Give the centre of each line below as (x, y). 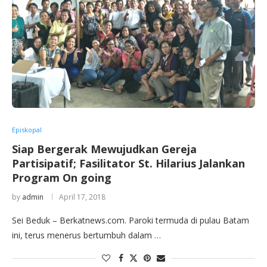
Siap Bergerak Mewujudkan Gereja (104, 149)
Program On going (62, 178)
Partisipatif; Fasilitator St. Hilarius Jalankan (128, 164)
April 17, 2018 (82, 197)
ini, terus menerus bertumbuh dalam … (86, 235)
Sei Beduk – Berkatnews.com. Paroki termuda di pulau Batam (131, 221)
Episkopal (27, 130)
